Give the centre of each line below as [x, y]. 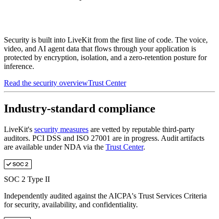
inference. [19, 66]
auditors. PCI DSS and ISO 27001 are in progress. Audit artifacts [104, 138]
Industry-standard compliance [80, 108]
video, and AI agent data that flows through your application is [100, 48]
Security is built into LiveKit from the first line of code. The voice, [106, 40]
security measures [61, 129]
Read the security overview [46, 83]
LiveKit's [18, 129]
